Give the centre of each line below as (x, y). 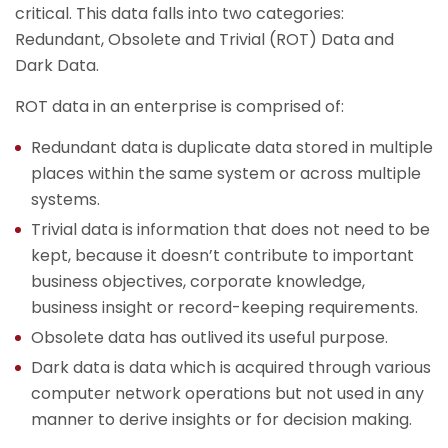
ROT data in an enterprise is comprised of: (179, 106)
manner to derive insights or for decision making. (221, 419)
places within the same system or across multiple (226, 173)
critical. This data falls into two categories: (179, 13)
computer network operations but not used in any (227, 393)
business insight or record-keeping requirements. (224, 307)
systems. (65, 199)
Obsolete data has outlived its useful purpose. (209, 337)
